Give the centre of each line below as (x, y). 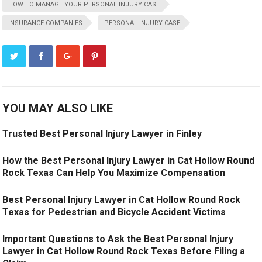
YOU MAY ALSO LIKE (58, 108)
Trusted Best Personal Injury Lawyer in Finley (102, 134)
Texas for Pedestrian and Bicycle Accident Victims (114, 212)
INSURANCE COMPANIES (46, 23)
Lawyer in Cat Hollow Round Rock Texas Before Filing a (124, 251)
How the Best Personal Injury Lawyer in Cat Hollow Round (129, 161)
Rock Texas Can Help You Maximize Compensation (114, 173)
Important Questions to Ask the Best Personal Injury (118, 239)
